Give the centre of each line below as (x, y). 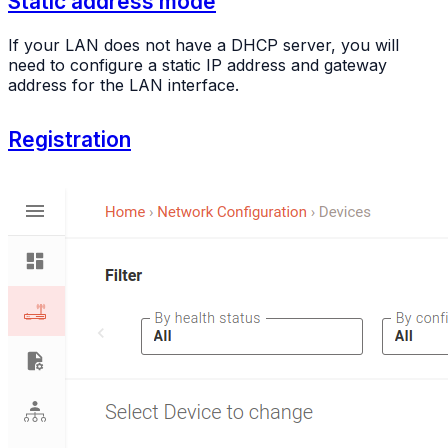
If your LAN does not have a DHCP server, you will (203, 44)
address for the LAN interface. (123, 84)
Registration (69, 139)
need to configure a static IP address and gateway (197, 64)
